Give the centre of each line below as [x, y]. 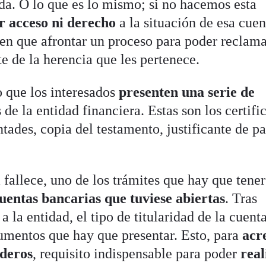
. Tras [241, 198]
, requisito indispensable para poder [137, 253]
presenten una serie [178, 92]
